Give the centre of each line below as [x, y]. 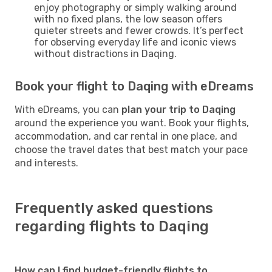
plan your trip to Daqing [178, 109]
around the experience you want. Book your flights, [132, 123]
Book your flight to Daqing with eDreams [134, 86]
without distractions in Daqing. [105, 53]
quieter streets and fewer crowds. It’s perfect [139, 30]
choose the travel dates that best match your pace [131, 149]
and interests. [46, 163]
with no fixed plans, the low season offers [128, 19]
